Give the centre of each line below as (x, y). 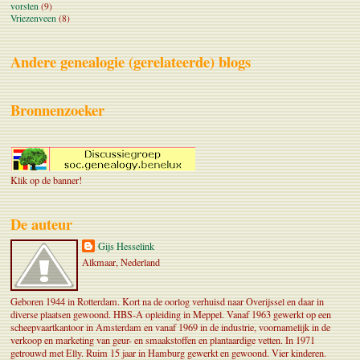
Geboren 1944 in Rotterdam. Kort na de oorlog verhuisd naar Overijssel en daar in (167, 302)
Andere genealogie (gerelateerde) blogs (131, 61)
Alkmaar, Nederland (121, 262)
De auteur (41, 223)
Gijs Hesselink (126, 246)
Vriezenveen (33, 18)
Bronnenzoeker (57, 109)
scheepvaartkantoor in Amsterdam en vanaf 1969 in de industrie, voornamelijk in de (170, 327)
